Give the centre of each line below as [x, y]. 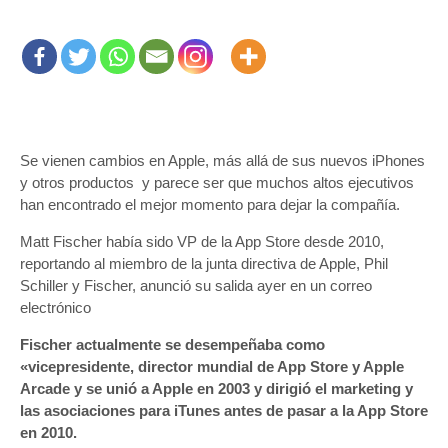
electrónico [55, 308]
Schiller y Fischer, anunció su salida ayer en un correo [196, 286]
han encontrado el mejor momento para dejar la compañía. [210, 205]
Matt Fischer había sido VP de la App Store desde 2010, [202, 242]
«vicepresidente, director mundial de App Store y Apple [212, 367]
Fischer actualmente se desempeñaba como [172, 345]
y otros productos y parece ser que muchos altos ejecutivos [217, 183]
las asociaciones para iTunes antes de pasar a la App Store [224, 411]
